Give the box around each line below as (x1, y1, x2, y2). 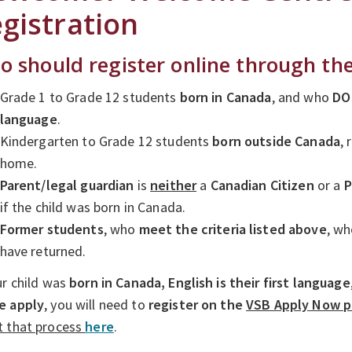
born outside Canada (212, 131, 341, 150)
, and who (271, 87, 333, 106)
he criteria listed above (181, 219, 327, 238)
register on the (148, 295, 247, 313)
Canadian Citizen (210, 175, 314, 194)
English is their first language (168, 273, 350, 291)
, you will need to (44, 295, 148, 313)
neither (150, 175, 197, 194)
